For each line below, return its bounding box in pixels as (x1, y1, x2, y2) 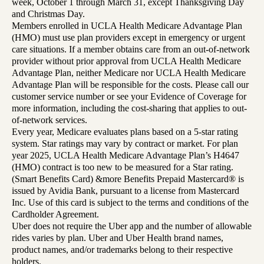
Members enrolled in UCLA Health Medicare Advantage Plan (12, 21, 242, 31)
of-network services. (12, 115, 87, 126)
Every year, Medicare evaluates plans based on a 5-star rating (12, 127, 238, 137)
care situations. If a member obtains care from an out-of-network (12, 44, 250, 55)
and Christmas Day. (12, 9, 85, 19)
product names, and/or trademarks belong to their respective (12, 245, 233, 255)
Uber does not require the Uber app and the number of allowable (12, 221, 252, 232)
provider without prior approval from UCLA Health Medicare (12, 56, 241, 67)
